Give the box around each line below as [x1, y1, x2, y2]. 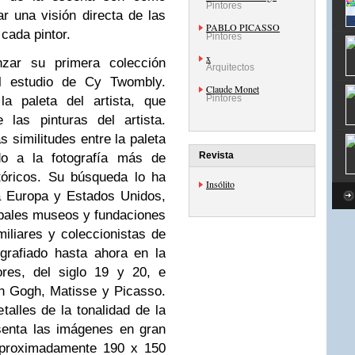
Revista [199, 150, 234, 161]
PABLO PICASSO [206, 21, 280, 33]
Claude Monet [206, 82, 259, 95]
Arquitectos [206, 62, 254, 73]
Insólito [206, 177, 235, 190]
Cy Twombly [84, 74, 162, 90]
